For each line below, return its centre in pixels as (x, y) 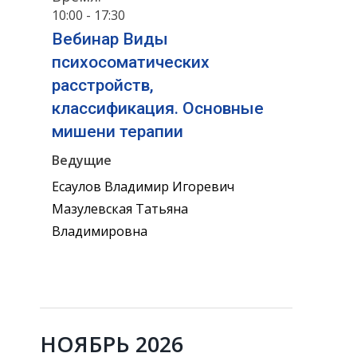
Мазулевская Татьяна (120, 208)
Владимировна (100, 231)
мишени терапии (118, 131)
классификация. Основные (158, 108)
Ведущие (82, 160)
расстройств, (103, 85)
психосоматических (131, 62)
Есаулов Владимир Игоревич (143, 186)
